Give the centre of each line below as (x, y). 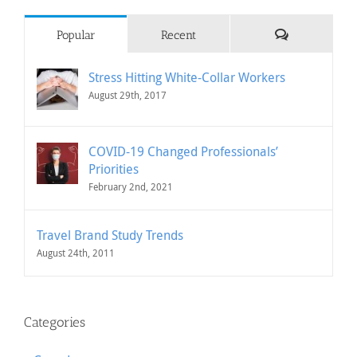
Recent (178, 35)
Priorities (114, 169)
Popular (76, 35)
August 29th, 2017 (127, 95)
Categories (55, 322)
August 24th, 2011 (76, 253)
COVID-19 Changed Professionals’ (183, 152)
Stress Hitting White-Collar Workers (187, 78)
